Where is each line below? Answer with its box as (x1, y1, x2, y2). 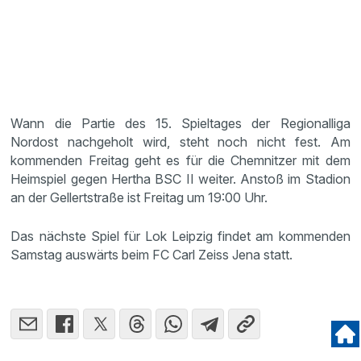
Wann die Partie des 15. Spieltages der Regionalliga (10, 114, 351, 131)
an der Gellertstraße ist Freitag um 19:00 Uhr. (10, 189, 268, 205)
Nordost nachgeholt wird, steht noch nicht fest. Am (10, 133, 351, 150)
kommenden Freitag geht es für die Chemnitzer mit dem (10, 151, 351, 168)
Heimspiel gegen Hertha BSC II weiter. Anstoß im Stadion (10, 170, 351, 187)
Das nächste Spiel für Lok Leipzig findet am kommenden (10, 227, 351, 244)
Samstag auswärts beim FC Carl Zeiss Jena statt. (10, 246, 293, 263)
